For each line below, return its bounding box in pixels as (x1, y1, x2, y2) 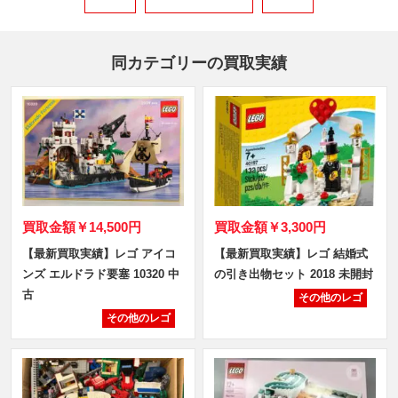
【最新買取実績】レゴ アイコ (21, 246, 176, 260)
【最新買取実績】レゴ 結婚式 (213, 246, 368, 260)
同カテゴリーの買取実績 (111, 53, 287, 72)
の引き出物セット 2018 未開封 (213, 267, 373, 281)
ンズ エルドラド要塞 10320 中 (21, 267, 179, 281)
